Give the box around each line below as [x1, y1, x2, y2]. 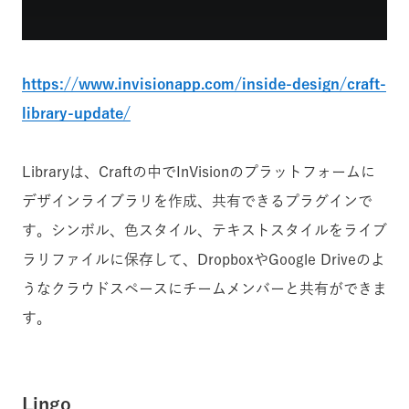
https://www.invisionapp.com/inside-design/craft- [22, 76, 386, 91]
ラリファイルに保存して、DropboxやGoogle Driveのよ [22, 251, 385, 267]
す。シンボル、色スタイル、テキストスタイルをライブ [22, 222, 387, 237]
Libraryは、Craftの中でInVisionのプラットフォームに [22, 163, 375, 179]
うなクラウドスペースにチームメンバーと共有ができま [22, 280, 387, 296]
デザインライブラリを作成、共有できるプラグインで [22, 193, 372, 208]
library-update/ [22, 105, 131, 121]
